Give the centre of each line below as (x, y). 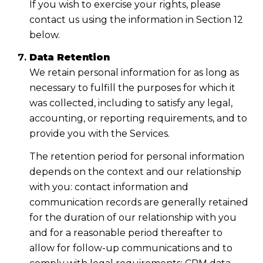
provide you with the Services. (99, 134)
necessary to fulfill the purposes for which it (132, 88)
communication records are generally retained (139, 202)
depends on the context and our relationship (135, 171)
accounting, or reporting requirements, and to (138, 119)
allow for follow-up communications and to (131, 248)
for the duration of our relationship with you (133, 217)
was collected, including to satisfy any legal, (131, 103)
